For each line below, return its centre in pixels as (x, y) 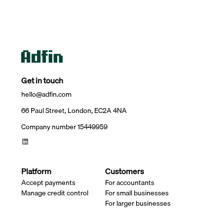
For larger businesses (138, 203)
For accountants (129, 183)
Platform (36, 171)
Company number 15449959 (64, 127)
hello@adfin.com (46, 94)
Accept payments (48, 183)
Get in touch (42, 81)
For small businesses (137, 193)
